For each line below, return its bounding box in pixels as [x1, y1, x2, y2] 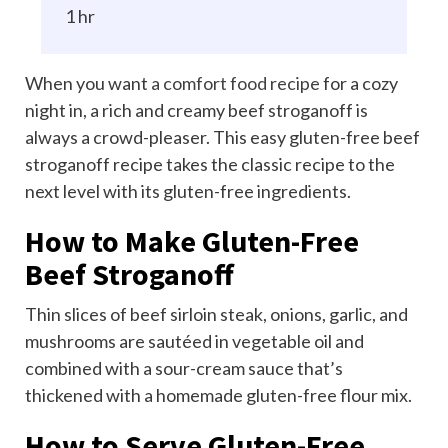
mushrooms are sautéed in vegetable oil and [25, 330, 364, 353]
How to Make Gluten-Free [25, 222, 359, 261]
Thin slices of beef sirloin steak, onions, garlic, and [25, 303, 408, 326]
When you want [25, 72, 151, 95]
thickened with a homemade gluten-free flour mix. [25, 384, 412, 407]
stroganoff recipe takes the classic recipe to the [25, 153, 395, 176]
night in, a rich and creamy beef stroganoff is [25, 99, 368, 122]
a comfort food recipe [151, 72, 320, 95]
